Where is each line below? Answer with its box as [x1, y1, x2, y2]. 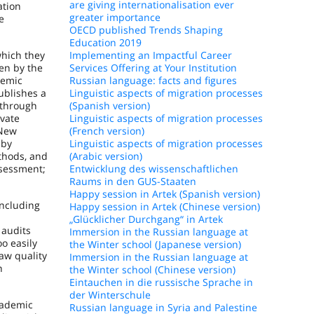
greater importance [69, 11, 161, 24]
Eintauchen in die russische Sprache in [69, 275, 253, 289]
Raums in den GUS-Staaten [69, 175, 196, 188]
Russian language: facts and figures [69, 74, 237, 87]
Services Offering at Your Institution [69, 61, 237, 74]
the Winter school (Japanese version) [69, 238, 241, 251]
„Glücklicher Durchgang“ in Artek [69, 212, 223, 226]
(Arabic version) [69, 149, 142, 163]
